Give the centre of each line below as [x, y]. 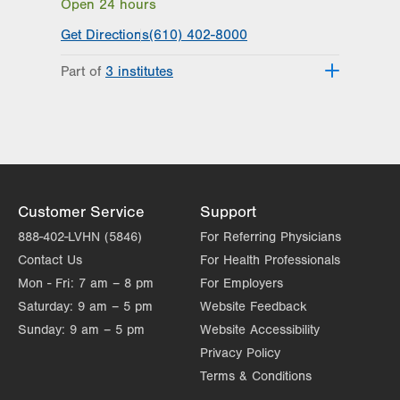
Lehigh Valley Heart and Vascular [185, 96]
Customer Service [81, 212]
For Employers [242, 283]
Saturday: [46, 306]
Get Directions [105, 34]
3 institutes [146, 71]
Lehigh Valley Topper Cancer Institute [199, 182]
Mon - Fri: [46, 283]
